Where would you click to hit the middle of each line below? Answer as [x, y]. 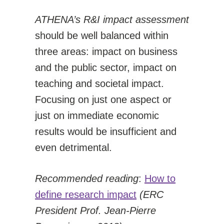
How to [160, 178]
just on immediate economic [97, 115]
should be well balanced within [102, 35]
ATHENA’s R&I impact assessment [112, 19]
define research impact [86, 194]
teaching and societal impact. [99, 83]
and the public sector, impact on [106, 67]
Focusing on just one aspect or [103, 99]
